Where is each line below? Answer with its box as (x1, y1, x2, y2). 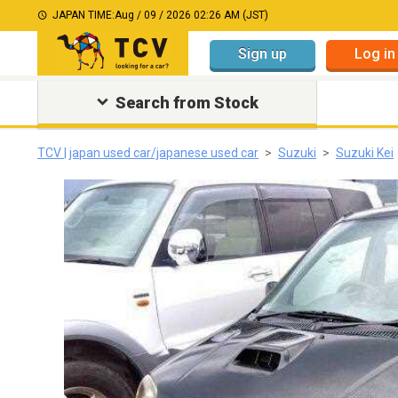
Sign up (238, 44, 287, 62)
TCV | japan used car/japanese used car (37, 146, 259, 160)
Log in (354, 44, 395, 62)
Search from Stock (115, 93, 259, 112)
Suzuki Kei (336, 146, 394, 160)
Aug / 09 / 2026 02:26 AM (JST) (115, 9, 268, 21)
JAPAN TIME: (52, 9, 115, 21)
